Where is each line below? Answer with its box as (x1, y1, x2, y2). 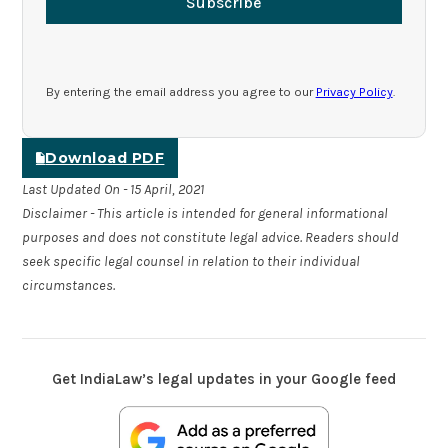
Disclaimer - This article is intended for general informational (22, 205, 389, 223)
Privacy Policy (315, 83, 393, 99)
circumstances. (22, 277, 116, 295)
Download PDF (45, 149, 165, 168)
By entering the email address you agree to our (45, 83, 316, 99)
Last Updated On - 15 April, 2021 (22, 181, 205, 199)
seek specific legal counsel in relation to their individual (22, 253, 361, 271)
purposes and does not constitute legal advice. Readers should (22, 229, 400, 247)
